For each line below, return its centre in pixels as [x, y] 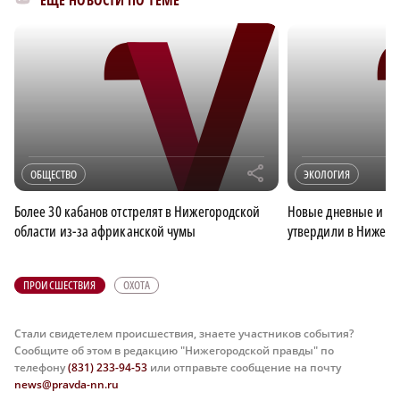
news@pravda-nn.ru [67, 385]
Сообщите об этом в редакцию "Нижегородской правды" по [174, 351]
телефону [41, 368]
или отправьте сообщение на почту [244, 368]
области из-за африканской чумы [105, 232]
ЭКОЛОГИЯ [327, 175]
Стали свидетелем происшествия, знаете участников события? [184, 334]
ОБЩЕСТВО [54, 175]
